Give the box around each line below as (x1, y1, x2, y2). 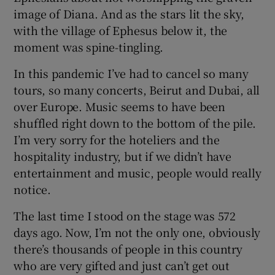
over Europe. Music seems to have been (14, 98, 226, 114)
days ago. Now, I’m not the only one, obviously (14, 223, 261, 240)
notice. (14, 180, 52, 197)
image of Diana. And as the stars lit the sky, (14, 5, 244, 21)
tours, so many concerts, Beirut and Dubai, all (14, 81, 260, 98)
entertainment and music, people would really (14, 164, 261, 180)
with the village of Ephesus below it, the (14, 21, 228, 38)
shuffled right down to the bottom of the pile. (14, 114, 257, 131)
